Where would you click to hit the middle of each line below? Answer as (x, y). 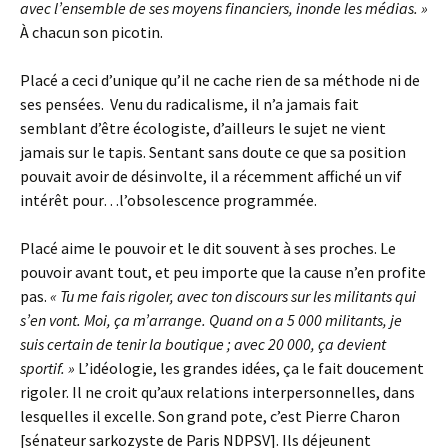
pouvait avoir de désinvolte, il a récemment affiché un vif (211, 176)
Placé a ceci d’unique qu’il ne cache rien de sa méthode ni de (220, 80)
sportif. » (47, 368)
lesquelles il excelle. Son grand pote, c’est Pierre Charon (210, 416)
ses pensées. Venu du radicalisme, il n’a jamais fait (189, 104)
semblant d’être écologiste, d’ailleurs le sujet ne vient (203, 128)
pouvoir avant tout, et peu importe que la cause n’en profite (223, 272)
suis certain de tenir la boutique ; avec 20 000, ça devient (203, 344)
